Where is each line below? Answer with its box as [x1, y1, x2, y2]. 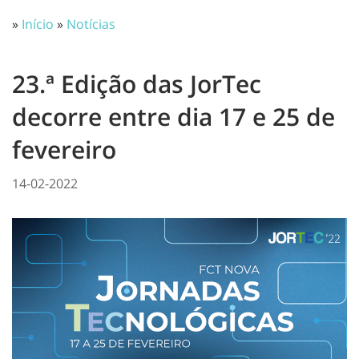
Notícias [67, 15, 115, 33]
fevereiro [12, 133, 116, 166]
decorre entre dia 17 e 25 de [12, 100, 335, 133]
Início [22, 15, 54, 33]
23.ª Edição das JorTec [12, 67, 261, 100]
